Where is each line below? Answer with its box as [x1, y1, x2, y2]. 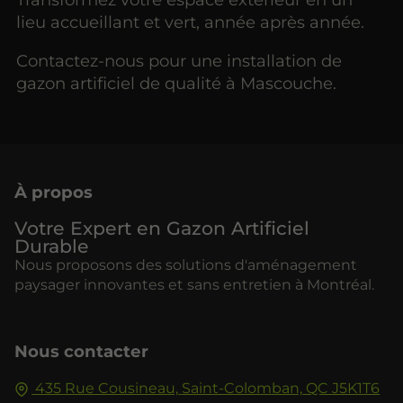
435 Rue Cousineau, [35, 380, 179, 398]
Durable [14, 234, 89, 257]
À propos [14, 181, 93, 202]
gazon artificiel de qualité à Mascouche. [16, 72, 337, 94]
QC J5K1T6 [306, 380, 381, 398]
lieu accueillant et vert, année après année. [16, 11, 365, 32]
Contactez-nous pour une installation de [16, 49, 343, 71]
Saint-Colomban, [182, 380, 303, 398]
